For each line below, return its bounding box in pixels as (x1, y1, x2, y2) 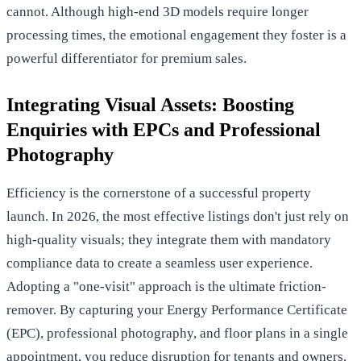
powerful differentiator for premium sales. (6, 50, 247, 66)
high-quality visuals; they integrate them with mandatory (6, 231, 331, 247)
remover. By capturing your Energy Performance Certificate (6, 301, 347, 317)
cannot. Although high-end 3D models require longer (6, 3, 309, 19)
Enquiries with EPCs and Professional (6, 118, 321, 140)
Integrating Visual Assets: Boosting (6, 93, 294, 115)
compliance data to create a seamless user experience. (6, 255, 313, 271)
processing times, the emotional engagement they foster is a (6, 27, 346, 43)
